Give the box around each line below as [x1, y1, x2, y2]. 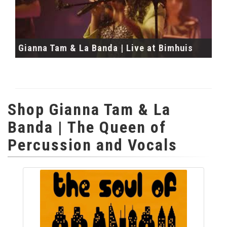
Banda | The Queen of [8, 117, 166, 137]
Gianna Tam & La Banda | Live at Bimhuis [18, 42, 193, 54]
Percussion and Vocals [8, 135, 177, 155]
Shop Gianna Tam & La [8, 99, 171, 119]
